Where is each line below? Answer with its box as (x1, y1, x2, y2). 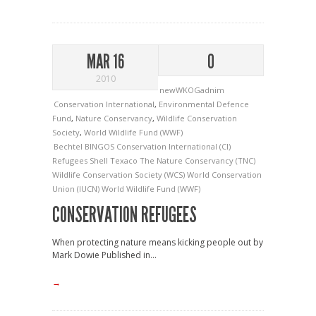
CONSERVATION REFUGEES (52, 202, 197, 228)
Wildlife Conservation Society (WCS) (52, 169, 187, 180)
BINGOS (85, 141, 116, 152)
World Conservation (187, 169, 262, 180)
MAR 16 (87, 50, 124, 73)
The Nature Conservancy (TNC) (140, 155, 255, 166)
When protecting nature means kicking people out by (52, 236, 263, 248)
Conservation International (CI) (116, 141, 231, 152)
